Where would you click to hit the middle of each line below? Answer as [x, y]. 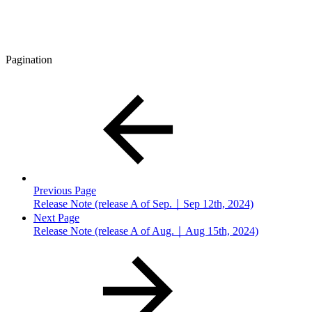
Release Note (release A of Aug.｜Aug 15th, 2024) [146, 231]
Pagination [29, 59]
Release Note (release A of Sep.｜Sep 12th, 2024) [143, 203]
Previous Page [65, 190]
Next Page [56, 217]
